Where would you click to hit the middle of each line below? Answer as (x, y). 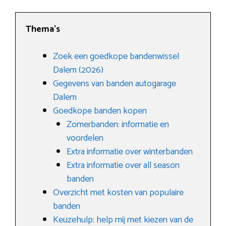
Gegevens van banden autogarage (115, 84)
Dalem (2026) (78, 70)
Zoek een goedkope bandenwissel (116, 56)
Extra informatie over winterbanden (130, 152)
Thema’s (43, 29)
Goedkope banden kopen (100, 111)
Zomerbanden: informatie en (118, 125)
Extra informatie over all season (123, 165)
